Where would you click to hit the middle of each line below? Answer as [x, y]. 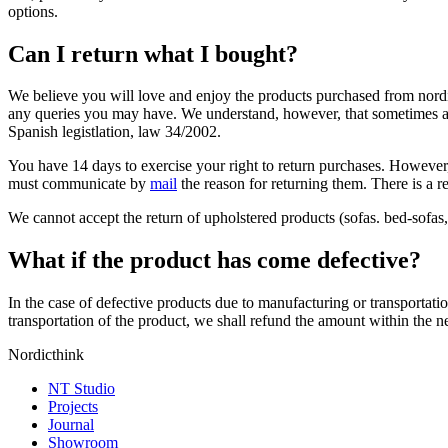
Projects [73, 407]
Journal [71, 425]
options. [33, 11]
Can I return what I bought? [153, 53]
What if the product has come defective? [214, 260]
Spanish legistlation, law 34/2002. [114, 132]
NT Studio [81, 389]
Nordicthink [46, 355]
